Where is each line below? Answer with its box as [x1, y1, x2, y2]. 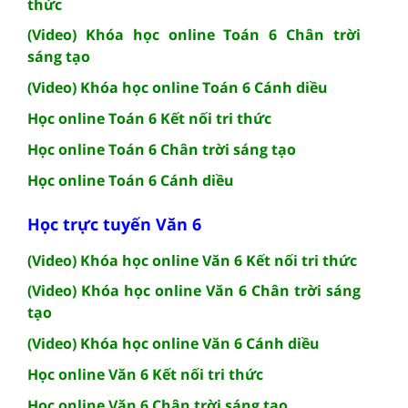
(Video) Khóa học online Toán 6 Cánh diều [27, 76, 328, 97]
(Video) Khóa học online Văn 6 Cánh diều [27, 332, 320, 353]
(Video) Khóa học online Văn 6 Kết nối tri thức [27, 250, 357, 270]
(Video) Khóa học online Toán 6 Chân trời [27, 24, 361, 45]
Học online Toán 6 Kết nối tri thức [27, 107, 271, 128]
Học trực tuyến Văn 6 [27, 212, 201, 235]
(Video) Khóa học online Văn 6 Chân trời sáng [27, 280, 361, 301]
